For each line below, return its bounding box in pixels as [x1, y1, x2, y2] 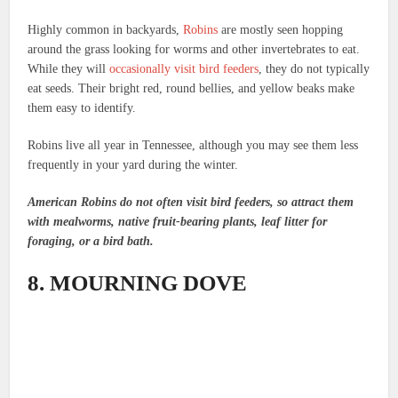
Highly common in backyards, [28, 22, 184, 36]
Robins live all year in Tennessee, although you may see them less [28, 138, 359, 152]
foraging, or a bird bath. [28, 234, 155, 248]
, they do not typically [259, 61, 370, 76]
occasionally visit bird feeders [109, 61, 259, 76]
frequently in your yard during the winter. [28, 157, 239, 171]
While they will [28, 61, 110, 76]
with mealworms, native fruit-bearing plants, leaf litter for [28, 214, 328, 228]
